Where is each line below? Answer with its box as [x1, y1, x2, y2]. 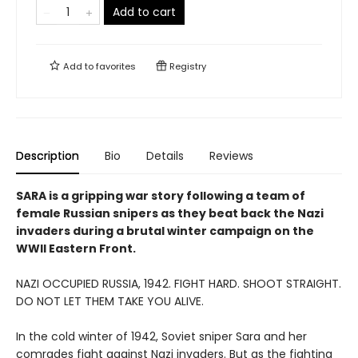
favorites [96, 60, 136, 73]
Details [146, 148, 184, 164]
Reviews [209, 148, 253, 164]
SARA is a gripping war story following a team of [16, 188, 305, 204]
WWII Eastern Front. [16, 241, 136, 257]
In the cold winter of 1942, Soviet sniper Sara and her [16, 328, 307, 344]
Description [16, 148, 79, 164]
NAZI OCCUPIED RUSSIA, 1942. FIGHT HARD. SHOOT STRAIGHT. [16, 276, 341, 292]
